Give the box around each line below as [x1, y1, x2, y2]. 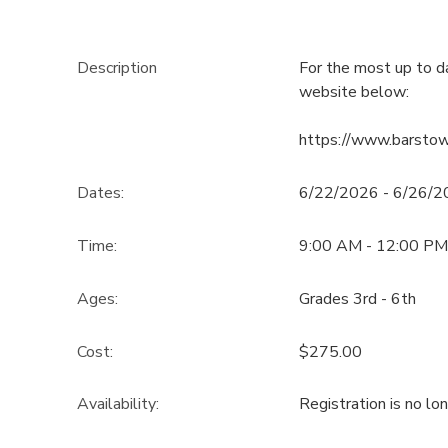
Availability [76, 393, 156, 416]
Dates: [76, 182, 124, 205]
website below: [298, 81, 409, 104]
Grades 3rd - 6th [298, 287, 416, 310]
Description [76, 57, 157, 80]
